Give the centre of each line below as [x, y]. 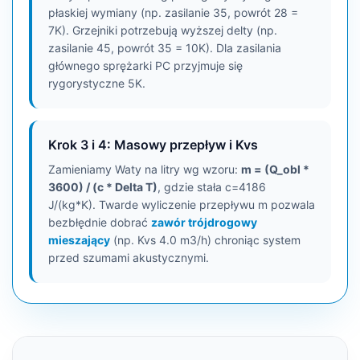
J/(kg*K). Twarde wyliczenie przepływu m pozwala [182, 205]
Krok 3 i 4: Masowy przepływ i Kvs [153, 145]
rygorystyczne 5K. [97, 83]
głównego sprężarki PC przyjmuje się [145, 65]
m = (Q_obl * [275, 169]
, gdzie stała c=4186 [212, 187]
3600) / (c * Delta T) [103, 187]
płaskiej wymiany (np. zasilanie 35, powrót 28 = [173, 12]
